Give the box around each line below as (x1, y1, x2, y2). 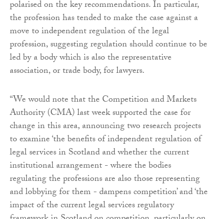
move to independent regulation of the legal (10, 24, 169, 40)
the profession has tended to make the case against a (10, 11, 198, 27)
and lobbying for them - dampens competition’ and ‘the (10, 185, 208, 201)
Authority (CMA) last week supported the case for (10, 106, 191, 122)
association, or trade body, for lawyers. (10, 64, 145, 80)
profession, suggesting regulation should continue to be (10, 38, 207, 53)
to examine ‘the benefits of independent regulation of (10, 132, 201, 148)
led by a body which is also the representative (10, 51, 172, 66)
